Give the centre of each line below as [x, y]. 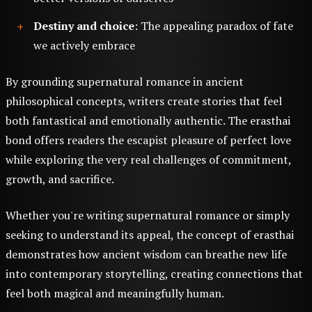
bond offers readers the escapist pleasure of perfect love [148, 140]
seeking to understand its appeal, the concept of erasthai [150, 234]
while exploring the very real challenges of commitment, [148, 159]
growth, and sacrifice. [60, 179]
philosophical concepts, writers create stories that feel [144, 101]
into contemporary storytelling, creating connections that [154, 273]
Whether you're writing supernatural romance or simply [148, 215]
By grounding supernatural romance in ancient [125, 81]
